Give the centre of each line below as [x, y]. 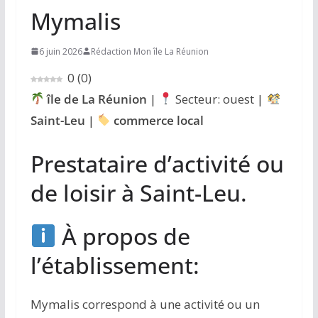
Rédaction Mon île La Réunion [149, 51]
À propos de [124, 236]
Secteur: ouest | [220, 99]
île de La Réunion [97, 99]
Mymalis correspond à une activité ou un [145, 305]
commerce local [159, 120]
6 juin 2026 [60, 51]
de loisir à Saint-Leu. [138, 193]
